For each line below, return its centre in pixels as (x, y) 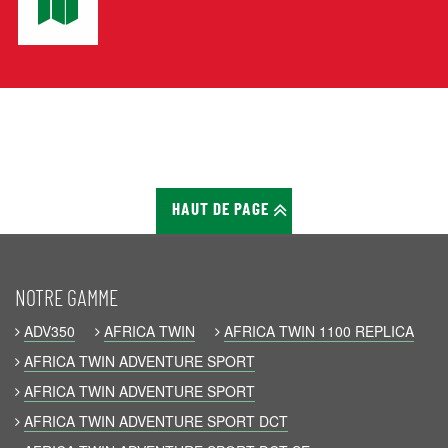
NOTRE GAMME (66, 299)
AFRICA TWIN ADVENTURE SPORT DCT (156, 421)
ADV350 (49, 331)
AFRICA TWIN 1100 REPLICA (319, 331)
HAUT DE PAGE (223, 210)
